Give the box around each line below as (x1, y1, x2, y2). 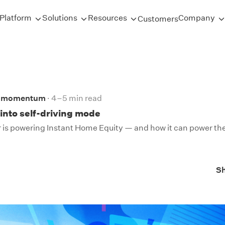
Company (178, 13, 215, 23)
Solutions (42, 13, 77, 23)
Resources (88, 13, 127, 23)
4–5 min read (51, 93, 102, 103)
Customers (138, 14, 178, 24)
